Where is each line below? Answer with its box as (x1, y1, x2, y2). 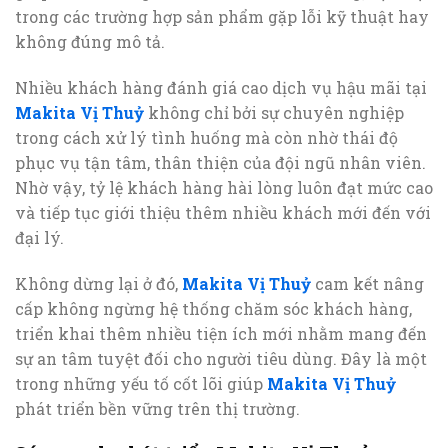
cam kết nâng (311, 272, 424, 294)
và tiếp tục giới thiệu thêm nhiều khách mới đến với (15, 201, 431, 223)
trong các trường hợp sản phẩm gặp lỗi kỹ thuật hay (15, 6, 429, 28)
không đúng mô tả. (15, 31, 165, 53)
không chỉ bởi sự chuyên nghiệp (144, 101, 404, 123)
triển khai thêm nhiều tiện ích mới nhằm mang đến (15, 322, 427, 344)
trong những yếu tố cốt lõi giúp (15, 372, 267, 394)
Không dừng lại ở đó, (15, 272, 182, 294)
